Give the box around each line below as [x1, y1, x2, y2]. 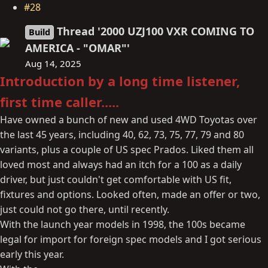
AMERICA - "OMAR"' [25, 40, 130, 55]
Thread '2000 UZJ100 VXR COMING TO [57, 23, 255, 38]
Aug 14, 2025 [25, 57, 81, 69]
